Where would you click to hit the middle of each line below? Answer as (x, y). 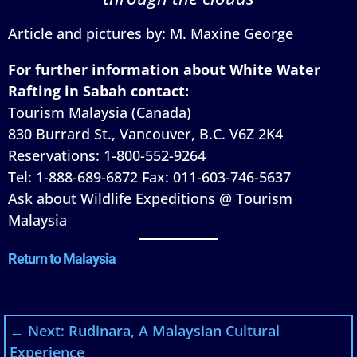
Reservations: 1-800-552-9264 (107, 155)
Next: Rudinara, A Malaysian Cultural (154, 330)
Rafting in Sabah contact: (98, 90)
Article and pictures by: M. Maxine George (151, 33)
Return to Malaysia (62, 258)
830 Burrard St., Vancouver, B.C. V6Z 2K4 (145, 133)
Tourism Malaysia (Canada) (100, 112)
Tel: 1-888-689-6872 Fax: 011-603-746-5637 (149, 177)
